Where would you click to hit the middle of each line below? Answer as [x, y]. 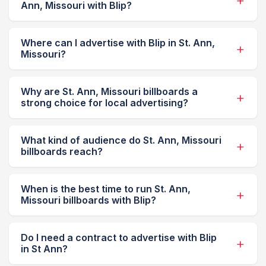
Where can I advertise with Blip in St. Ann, [118, 43]
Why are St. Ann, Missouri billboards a [109, 92]
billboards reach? [62, 152]
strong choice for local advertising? [104, 103]
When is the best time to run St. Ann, [106, 189]
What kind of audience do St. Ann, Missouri [121, 140]
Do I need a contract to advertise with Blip [119, 238]
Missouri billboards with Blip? [88, 200]
